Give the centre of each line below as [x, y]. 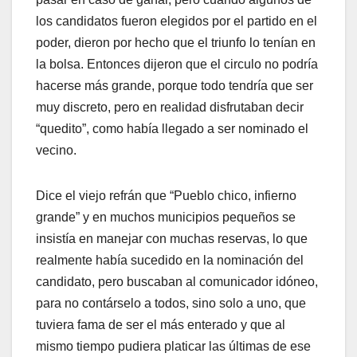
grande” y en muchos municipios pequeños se [166, 218]
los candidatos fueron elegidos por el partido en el [177, 22]
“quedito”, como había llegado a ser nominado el [172, 129]
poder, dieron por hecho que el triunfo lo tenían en [176, 43]
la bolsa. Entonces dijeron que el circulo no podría [177, 65]
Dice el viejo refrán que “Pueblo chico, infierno [166, 196]
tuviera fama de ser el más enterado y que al [161, 325]
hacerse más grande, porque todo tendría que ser [175, 86]
